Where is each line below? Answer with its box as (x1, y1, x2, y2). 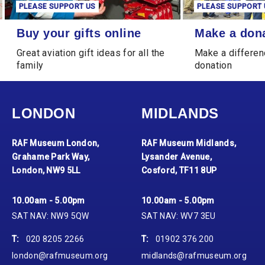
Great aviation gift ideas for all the (17, 47, 165, 59)
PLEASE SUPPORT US (19, 2, 96, 11)
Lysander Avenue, (141, 152, 212, 162)
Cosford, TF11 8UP (141, 166, 217, 176)
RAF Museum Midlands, (141, 138, 237, 148)
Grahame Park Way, (12, 152, 90, 162)
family (17, 60, 44, 72)
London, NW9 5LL (12, 166, 80, 176)
